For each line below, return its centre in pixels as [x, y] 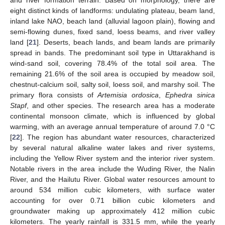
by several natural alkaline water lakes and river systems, [113, 148]
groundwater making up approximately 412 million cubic [113, 211]
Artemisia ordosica [128, 95]
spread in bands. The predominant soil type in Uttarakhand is [113, 53]
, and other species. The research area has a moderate [121, 106]
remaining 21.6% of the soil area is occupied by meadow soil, [113, 74]
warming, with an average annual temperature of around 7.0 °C [113, 127]
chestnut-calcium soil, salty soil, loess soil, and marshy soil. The [113, 85]
